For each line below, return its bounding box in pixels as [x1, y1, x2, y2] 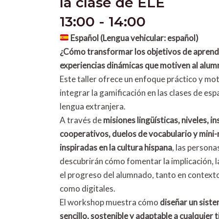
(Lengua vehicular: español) [100, 32, 199, 43]
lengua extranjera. [60, 101, 126, 111]
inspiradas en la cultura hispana [60, 142, 172, 153]
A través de [60, 114, 103, 125]
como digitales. [60, 183, 115, 194]
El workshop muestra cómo [60, 197, 160, 207]
